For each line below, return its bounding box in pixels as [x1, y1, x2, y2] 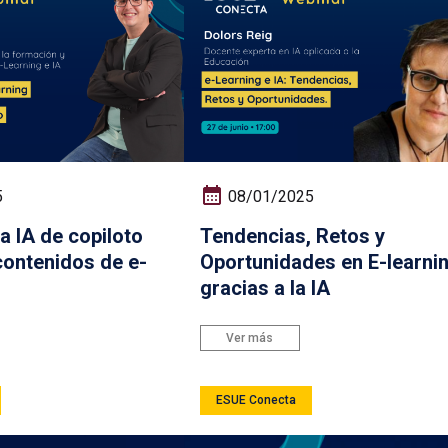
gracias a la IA [199, 275, 330, 300]
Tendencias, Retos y [199, 223, 385, 248]
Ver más [226, 330, 274, 345]
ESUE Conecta [215, 393, 296, 408]
